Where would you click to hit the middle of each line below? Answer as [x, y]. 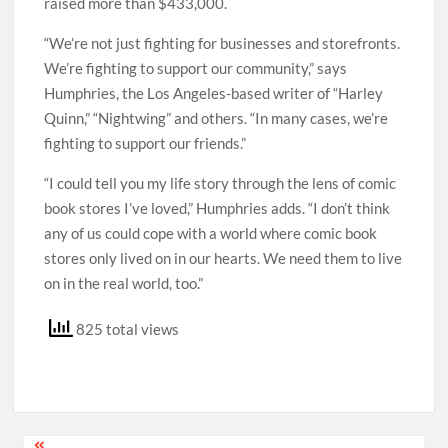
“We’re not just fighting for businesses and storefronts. [222, 42]
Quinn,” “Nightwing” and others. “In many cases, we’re [216, 117]
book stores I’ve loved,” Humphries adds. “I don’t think [217, 207]
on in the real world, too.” [124, 282]
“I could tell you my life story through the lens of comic [220, 182]
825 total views [126, 328]
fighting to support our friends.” [145, 142]
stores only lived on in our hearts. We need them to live [223, 257]
